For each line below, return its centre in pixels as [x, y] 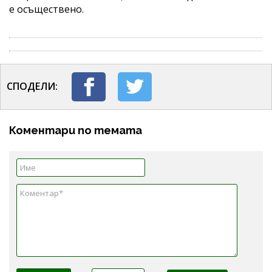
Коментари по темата [76, 130]
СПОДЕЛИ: [32, 86]
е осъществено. [46, 9]
